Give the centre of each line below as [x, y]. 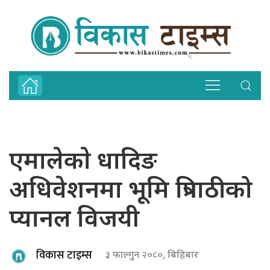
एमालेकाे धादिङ [83, 162]
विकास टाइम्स [64, 256]
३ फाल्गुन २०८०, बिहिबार [152, 256]
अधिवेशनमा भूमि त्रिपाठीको [131, 191]
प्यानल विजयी [74, 220]
